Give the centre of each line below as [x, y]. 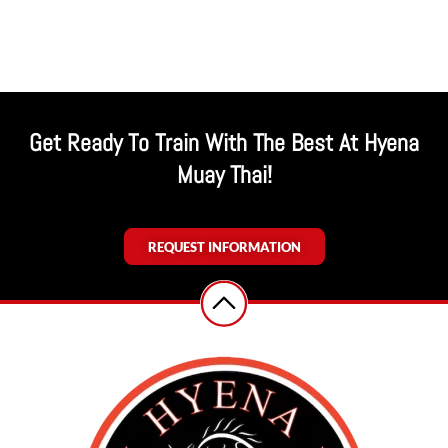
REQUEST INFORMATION [224, 247]
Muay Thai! [224, 175]
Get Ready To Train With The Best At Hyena [224, 143]
